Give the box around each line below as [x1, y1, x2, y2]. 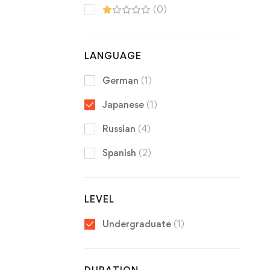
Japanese [102, 98, 146, 110]
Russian [102, 122, 138, 134]
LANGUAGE [84, 49, 142, 61]
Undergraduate [102, 218, 174, 230]
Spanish [102, 146, 139, 159]
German [102, 74, 141, 86]
